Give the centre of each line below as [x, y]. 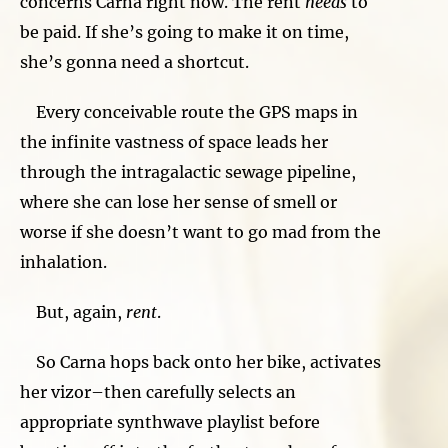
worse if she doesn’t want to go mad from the [200, 231]
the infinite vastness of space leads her [174, 141]
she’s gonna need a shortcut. [136, 61]
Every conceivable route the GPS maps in [189, 111]
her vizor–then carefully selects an [158, 391]
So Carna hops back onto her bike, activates [200, 361]
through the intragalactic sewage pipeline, [188, 171]
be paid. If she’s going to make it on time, [184, 31]
